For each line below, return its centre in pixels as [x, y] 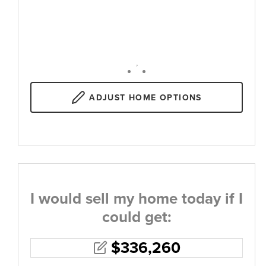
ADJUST [107, 97]
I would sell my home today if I [137, 198]
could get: [137, 217]
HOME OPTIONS [164, 97]
